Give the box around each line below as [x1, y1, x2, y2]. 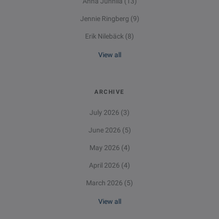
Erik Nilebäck [85, 32, 125, 41]
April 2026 [89, 161, 121, 170]
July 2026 [89, 109, 121, 117]
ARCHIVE [94, 88, 125, 96]
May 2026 [89, 144, 121, 152]
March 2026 [86, 179, 124, 187]
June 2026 [88, 126, 122, 134]
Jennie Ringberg [80, 15, 131, 23]
